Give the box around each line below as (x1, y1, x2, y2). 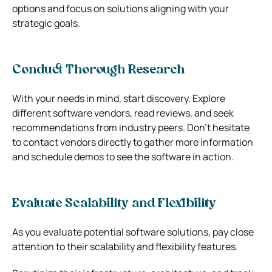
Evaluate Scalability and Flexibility (12, 197, 216, 210)
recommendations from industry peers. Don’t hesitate (12, 120, 250, 134)
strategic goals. (12, 16, 80, 30)
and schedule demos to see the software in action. (12, 149, 234, 163)
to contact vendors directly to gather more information (12, 135, 253, 149)
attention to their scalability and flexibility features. (12, 239, 238, 253)
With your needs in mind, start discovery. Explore (12, 91, 225, 105)
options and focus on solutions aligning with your (12, 1, 229, 15)
